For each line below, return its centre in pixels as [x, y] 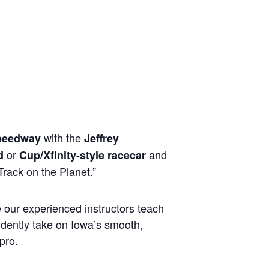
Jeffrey [101, 138]
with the [62, 138]
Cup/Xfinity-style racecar [83, 155]
